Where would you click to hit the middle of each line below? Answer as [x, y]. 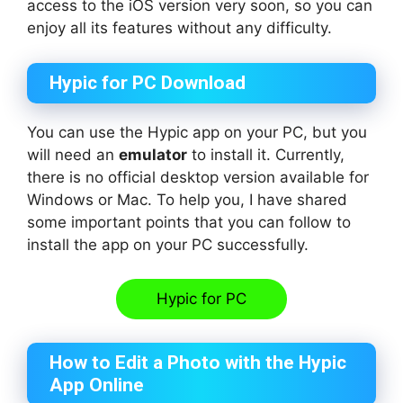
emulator [153, 154]
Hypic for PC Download [148, 82]
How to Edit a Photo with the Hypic [198, 362]
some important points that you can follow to [189, 222]
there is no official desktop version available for [198, 177]
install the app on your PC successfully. [168, 244]
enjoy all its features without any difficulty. [179, 28]
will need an [73, 154]
